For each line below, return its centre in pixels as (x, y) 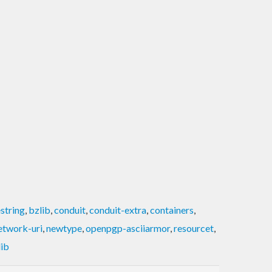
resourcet (194, 228)
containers (172, 209)
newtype (64, 228)
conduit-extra (118, 209)
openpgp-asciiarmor (128, 228)
